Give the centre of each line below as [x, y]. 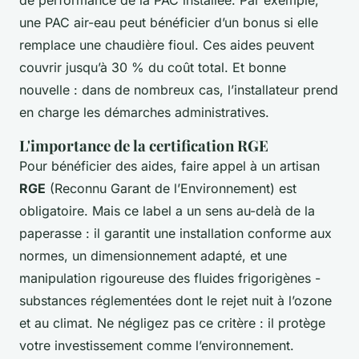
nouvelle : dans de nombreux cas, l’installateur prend [179, 90]
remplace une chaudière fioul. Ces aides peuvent [167, 45]
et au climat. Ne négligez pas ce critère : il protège [172, 323]
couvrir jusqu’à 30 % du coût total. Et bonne [153, 68]
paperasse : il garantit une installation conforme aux [175, 234]
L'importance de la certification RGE [144, 146]
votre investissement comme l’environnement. [157, 346]
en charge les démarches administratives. [144, 113]
